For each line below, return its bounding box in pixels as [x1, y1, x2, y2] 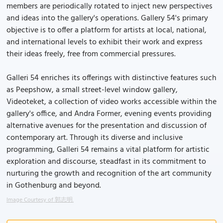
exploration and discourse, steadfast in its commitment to [6, 155, 206, 168]
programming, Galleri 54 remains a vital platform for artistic [6, 143, 210, 156]
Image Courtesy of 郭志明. [6, 195, 74, 205]
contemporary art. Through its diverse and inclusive [6, 131, 183, 144]
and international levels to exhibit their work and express [6, 36, 203, 49]
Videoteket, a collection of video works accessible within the [6, 96, 217, 109]
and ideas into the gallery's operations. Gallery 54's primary [6, 12, 208, 25]
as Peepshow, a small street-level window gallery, [6, 84, 178, 97]
